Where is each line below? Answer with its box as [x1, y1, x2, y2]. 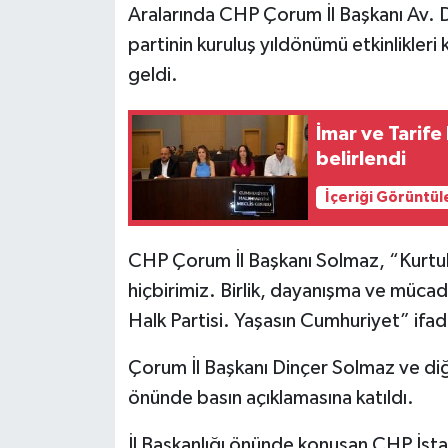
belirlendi [316, 149, 407, 170]
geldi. [127, 64, 178, 85]
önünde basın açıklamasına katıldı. [127, 387, 414, 408]
